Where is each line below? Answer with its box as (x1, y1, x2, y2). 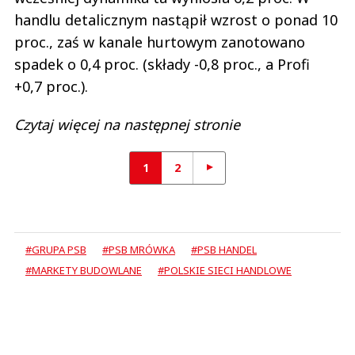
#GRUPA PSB (25, 242, 86, 257)
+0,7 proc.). (14, 76, 88, 96)
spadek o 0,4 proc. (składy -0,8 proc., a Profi (14, 54, 310, 74)
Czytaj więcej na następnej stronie (14, 114, 240, 134)
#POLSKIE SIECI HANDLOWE (158, 262, 292, 277)
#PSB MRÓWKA (102, 242, 175, 257)
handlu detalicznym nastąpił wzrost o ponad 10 (14, 10, 338, 29)
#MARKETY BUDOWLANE (25, 262, 142, 277)
